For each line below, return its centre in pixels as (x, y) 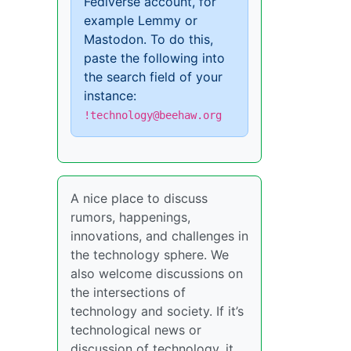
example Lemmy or (141, 20)
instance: (110, 96)
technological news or (136, 330)
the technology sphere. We (150, 255)
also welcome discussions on (157, 273)
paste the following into (154, 58)
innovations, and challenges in (159, 236)
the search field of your (153, 77)
